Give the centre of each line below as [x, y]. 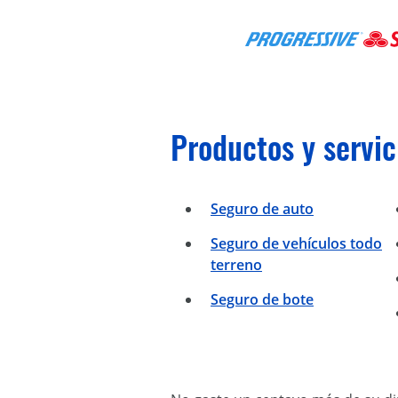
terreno [236, 265]
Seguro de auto [262, 209]
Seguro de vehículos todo [296, 244]
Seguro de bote [262, 300]
